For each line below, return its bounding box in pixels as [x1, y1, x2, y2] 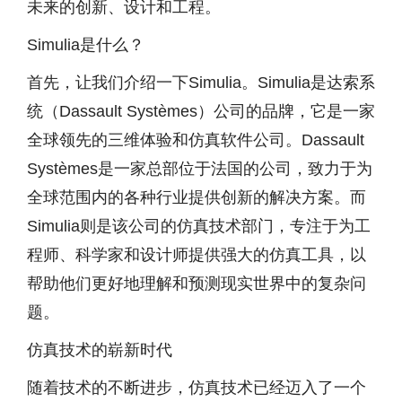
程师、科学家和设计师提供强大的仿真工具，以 [27, 246, 366, 264]
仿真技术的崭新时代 [27, 341, 172, 359]
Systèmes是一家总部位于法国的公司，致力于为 [27, 160, 372, 178]
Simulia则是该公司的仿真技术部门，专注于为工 [27, 217, 371, 235]
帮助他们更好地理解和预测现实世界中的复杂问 [27, 275, 366, 293]
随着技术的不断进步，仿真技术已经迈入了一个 [27, 379, 366, 397]
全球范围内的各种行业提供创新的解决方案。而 [27, 188, 366, 206]
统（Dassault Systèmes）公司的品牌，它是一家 [27, 102, 375, 120]
